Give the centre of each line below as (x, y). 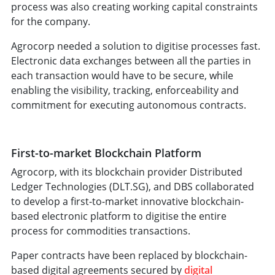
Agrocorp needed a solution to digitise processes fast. (136, 46)
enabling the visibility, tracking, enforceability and (125, 90)
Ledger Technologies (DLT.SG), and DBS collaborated (133, 186)
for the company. (51, 21)
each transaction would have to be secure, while (122, 75)
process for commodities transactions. (103, 230)
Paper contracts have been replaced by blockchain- (129, 255)
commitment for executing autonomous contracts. (129, 105)
